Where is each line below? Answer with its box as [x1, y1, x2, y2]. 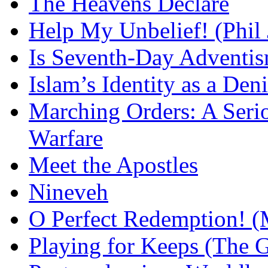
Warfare [29, 124, 103, 151]
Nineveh [29, 178, 108, 205]
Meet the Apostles [29, 151, 198, 178]
